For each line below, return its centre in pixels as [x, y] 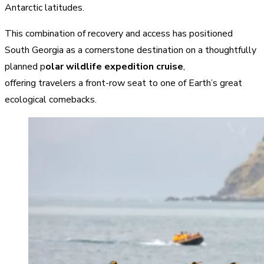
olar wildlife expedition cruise [114, 66]
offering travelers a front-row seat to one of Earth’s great [123, 83]
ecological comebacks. [52, 99]
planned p [25, 66]
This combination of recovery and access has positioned [119, 33]
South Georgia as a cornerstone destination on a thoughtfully [131, 50]
